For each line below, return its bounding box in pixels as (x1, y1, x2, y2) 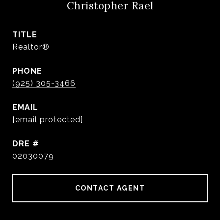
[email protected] (12, 115, 83, 124)
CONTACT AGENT (75, 184, 145, 192)
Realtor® (12, 42, 50, 52)
